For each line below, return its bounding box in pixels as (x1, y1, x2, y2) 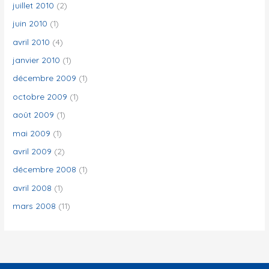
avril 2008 (13, 182, 52, 193)
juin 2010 (13, 18, 48, 29)
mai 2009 (13, 127, 51, 138)
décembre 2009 (13, 73, 77, 83)
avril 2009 (13, 145, 52, 156)
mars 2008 (13, 201, 56, 211)
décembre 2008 (13, 164, 77, 175)
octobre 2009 (13, 91, 68, 101)
